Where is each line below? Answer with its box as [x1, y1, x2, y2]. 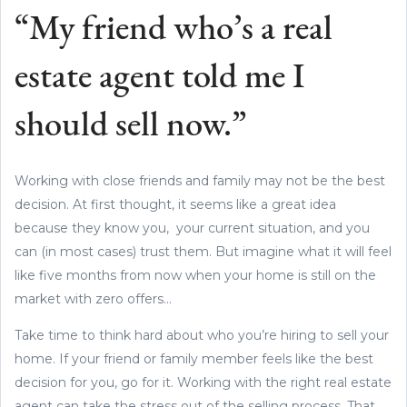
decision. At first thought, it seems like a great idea [15, 196, 336, 213]
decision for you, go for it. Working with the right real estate [15, 374, 392, 392]
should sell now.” [15, 109, 246, 145]
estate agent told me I [15, 61, 304, 97]
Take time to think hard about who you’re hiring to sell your [15, 327, 389, 344]
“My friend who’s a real [15, 13, 333, 49]
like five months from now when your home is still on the [15, 267, 376, 284]
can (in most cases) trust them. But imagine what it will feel [15, 243, 392, 261]
